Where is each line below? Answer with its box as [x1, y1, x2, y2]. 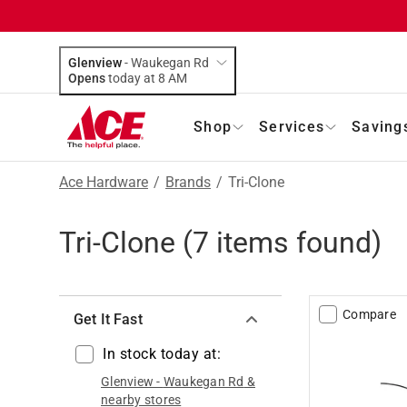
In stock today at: [103, 344, 221, 362]
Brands [165, 173, 211, 191]
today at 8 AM [168, 70, 187, 85]
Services [259, 117, 324, 135]
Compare [342, 306, 396, 322]
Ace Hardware [59, 173, 148, 191]
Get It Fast [74, 310, 143, 328]
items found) [209, 224, 382, 260]
